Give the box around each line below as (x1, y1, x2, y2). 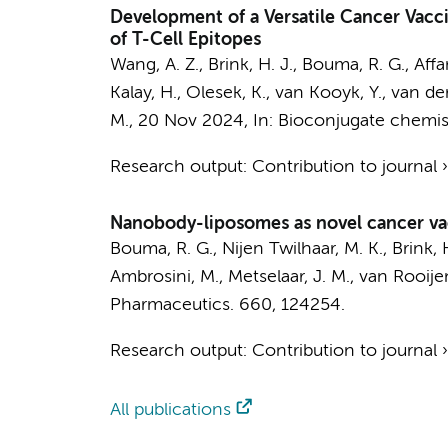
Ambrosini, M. (109, 268, 219, 286)
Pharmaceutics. (109, 296, 234, 314)
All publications (109, 401, 231, 419)
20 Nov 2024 (137, 112, 244, 130)
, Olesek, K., (176, 84, 275, 102)
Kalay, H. (109, 84, 177, 102)
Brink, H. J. (207, 56, 293, 74)
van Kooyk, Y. (274, 84, 382, 102)
